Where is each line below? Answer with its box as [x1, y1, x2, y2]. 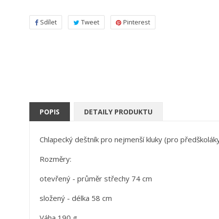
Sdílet [40, 18, 57, 26]
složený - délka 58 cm [40, 193, 112, 203]
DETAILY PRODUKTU [84, 107, 153, 117]
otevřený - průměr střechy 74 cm [40, 174, 152, 184]
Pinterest [123, 18, 150, 26]
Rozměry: [40, 154, 71, 164]
